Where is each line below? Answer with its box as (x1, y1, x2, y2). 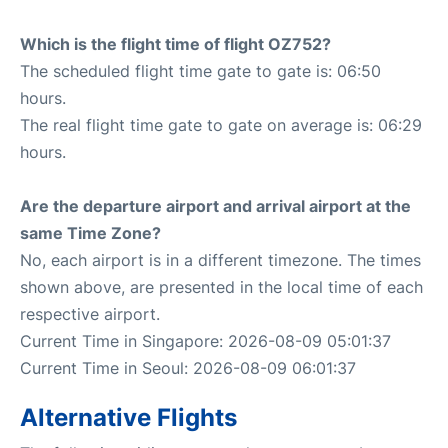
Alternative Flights (20, 402, 237, 432)
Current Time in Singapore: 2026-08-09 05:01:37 (20, 330, 391, 351)
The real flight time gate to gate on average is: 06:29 (20, 114, 422, 135)
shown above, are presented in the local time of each (20, 276, 423, 297)
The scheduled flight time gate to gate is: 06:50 (20, 60, 381, 81)
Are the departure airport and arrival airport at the (20, 195, 411, 216)
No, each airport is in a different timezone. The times (20, 249, 421, 270)
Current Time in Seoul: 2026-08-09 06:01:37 (20, 357, 356, 378)
